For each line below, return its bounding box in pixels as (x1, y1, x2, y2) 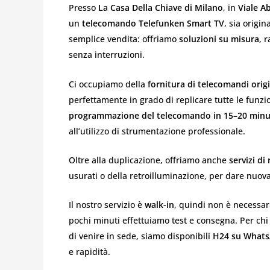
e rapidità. (69, 246, 110, 258)
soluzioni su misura (179, 33, 259, 45)
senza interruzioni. (69, 49, 145, 61)
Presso (69, 2, 98, 14)
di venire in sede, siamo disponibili (69, 230, 213, 242)
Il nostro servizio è (69, 199, 145, 211)
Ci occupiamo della (69, 78, 148, 90)
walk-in (145, 199, 174, 211)
